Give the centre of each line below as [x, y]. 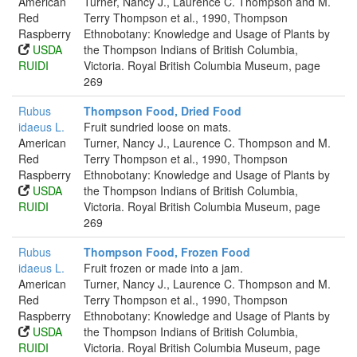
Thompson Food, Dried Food [163, 111]
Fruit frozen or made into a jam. [163, 268]
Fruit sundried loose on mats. [157, 127]
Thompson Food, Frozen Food [167, 252]
